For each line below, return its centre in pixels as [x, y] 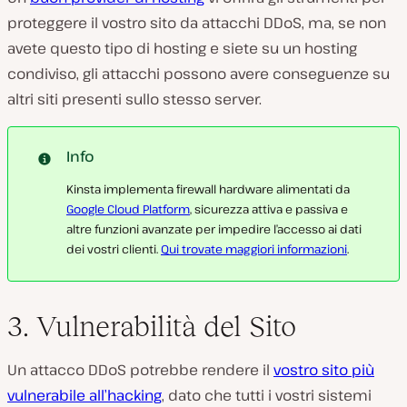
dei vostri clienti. [114, 249]
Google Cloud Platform [128, 209]
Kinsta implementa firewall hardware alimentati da [208, 189]
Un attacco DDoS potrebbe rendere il [140, 370]
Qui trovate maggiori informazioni [254, 249]
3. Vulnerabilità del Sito [152, 327]
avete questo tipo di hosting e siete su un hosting [182, 49]
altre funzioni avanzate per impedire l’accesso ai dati [214, 229]
